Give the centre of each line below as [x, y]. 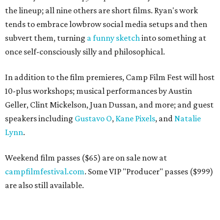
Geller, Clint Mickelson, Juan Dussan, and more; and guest [109, 105]
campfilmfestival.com [45, 171]
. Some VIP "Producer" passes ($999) [149, 171]
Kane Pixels [135, 118]
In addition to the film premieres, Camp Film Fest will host [110, 77]
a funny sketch [113, 38]
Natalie [188, 118]
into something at [173, 38]
